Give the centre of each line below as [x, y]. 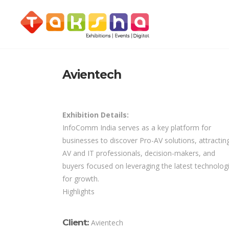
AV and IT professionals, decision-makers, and [139, 153]
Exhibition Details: [96, 115]
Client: [75, 223]
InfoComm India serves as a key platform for [137, 128]
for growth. [81, 179]
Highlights [78, 192]
